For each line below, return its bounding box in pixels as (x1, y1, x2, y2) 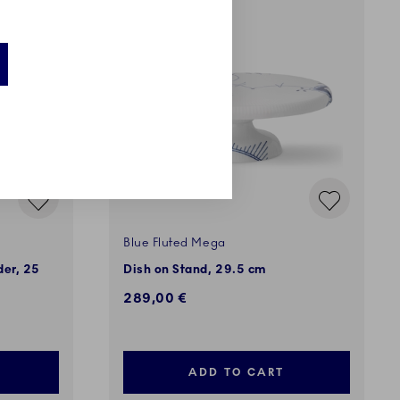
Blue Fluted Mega (123, 236, 226, 251)
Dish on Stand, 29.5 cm (123, 262, 267, 278)
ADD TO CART (188, 366, 285, 379)
